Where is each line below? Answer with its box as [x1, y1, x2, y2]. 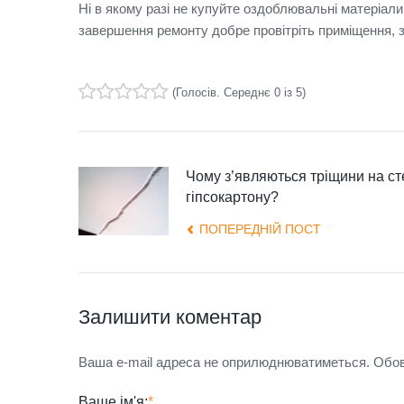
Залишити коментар [78, 305, 262, 328]
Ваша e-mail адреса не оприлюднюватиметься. [78, 353, 370, 370]
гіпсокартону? [186, 188, 279, 205]
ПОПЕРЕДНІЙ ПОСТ [199, 221, 321, 236]
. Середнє [216, 85, 274, 99]
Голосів [176, 85, 216, 99]
